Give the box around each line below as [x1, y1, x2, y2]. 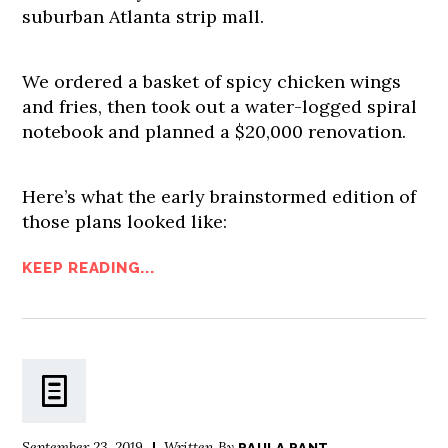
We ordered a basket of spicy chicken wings [22, 70, 402, 93]
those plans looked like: [22, 210, 228, 233]
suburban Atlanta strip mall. [22, 5, 270, 28]
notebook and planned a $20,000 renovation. [22, 120, 407, 143]
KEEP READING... [22, 259, 155, 277]
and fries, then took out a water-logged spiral [22, 95, 418, 118]
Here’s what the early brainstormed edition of [22, 185, 417, 208]
